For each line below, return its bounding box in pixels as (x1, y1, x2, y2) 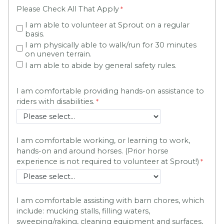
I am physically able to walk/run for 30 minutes (25, 40, 196, 49)
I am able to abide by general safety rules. (25, 60, 176, 70)
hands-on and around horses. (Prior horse (16, 146, 168, 155)
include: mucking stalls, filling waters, (16, 206, 150, 215)
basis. (25, 29, 44, 38)
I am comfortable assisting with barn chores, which (16, 195, 204, 205)
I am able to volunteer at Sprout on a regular (25, 20, 189, 29)
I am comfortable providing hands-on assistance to (16, 86, 204, 95)
